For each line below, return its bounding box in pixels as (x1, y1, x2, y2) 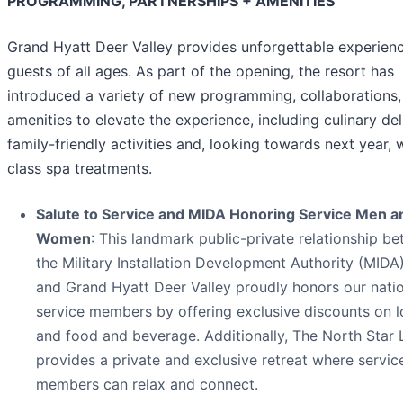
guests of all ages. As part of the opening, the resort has (7, 61, 394, 80)
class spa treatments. (7, 158, 152, 177)
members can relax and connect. (36, 374, 258, 393)
